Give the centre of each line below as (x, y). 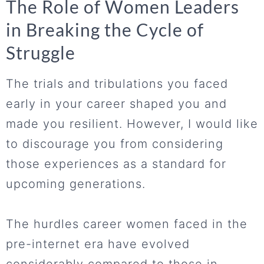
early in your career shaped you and (116, 104)
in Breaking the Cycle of (105, 30)
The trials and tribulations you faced (117, 84)
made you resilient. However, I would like (132, 124)
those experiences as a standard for (116, 164)
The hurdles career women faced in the (127, 224)
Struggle (41, 53)
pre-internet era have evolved (98, 244)
